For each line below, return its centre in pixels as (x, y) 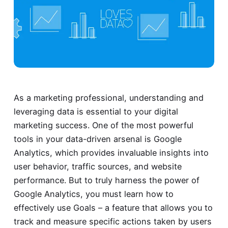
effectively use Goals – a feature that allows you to (113, 207)
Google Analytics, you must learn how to (93, 194)
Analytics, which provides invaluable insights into (111, 152)
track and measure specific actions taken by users (112, 221)
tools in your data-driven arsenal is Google (97, 139)
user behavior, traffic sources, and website (97, 166)
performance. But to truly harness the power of (106, 180)
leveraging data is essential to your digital (96, 111)
